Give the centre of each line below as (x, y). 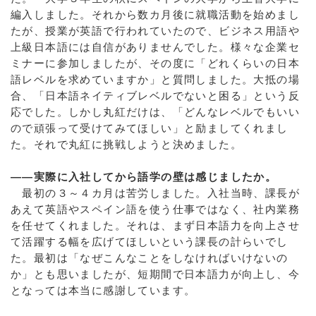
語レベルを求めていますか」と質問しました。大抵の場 (155, 79)
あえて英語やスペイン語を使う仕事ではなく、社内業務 (155, 209)
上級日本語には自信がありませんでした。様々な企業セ (155, 47)
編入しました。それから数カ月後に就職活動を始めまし (155, 14)
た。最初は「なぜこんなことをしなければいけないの (150, 258)
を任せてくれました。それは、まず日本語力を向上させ (155, 225)
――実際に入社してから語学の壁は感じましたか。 (144, 177)
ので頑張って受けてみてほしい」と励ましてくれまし (150, 128)
